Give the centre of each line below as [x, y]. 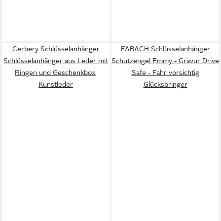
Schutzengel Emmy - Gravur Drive [165, 60]
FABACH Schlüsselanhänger [165, 49]
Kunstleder [56, 84]
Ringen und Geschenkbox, [56, 72]
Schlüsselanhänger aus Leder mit [56, 60]
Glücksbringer [165, 84]
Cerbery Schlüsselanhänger [56, 49]
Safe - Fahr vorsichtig [165, 72]
